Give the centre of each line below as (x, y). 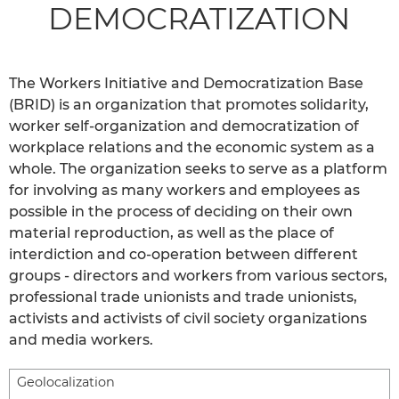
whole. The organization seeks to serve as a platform (198, 168)
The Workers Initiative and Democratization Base (186, 83)
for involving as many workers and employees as (184, 190)
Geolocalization (66, 382)
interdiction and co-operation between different (183, 254)
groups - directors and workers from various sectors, (198, 275)
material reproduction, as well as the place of (171, 232)
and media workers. (81, 339)
